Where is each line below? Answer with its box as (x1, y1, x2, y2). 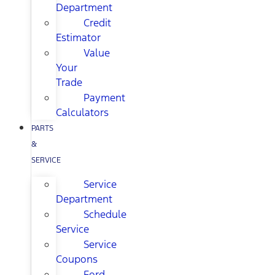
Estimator (56, 31, 101, 45)
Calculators (56, 106, 109, 120)
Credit (83, 16, 111, 30)
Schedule (83, 207, 126, 222)
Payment (83, 91, 125, 105)
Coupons (56, 252, 98, 266)
